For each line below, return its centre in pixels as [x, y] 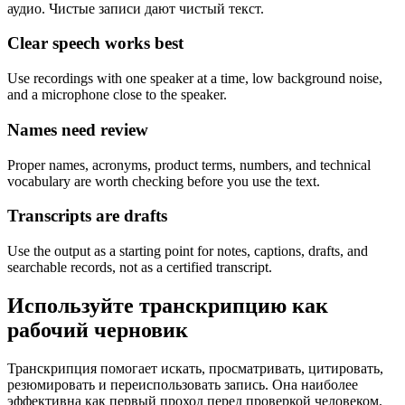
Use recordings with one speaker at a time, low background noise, [195, 79]
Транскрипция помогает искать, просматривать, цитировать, [195, 368]
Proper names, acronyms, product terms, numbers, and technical [189, 165]
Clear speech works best [95, 43]
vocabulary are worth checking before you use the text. [164, 181]
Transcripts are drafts [87, 216]
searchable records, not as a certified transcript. [140, 267]
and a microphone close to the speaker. [117, 95]
